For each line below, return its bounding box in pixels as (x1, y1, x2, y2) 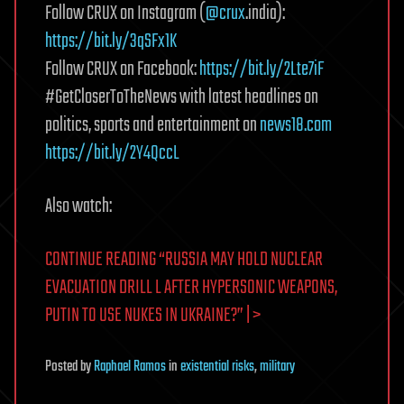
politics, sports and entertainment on (45, 110, 260, 142)
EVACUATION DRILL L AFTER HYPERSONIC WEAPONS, (45, 272, 337, 304)
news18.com (260, 110, 332, 142)
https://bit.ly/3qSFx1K (45, 26, 177, 58)
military (260, 355, 295, 380)
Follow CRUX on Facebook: (45, 54, 199, 86)
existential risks (180, 355, 254, 380)
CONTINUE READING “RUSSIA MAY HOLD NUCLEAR (45, 244, 323, 276)
